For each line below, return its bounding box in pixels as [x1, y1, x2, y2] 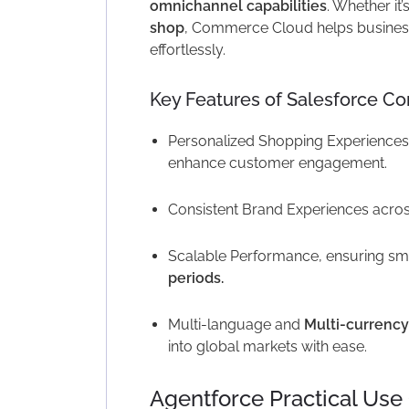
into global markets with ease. [167, 337, 367, 355]
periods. [167, 268, 224, 287]
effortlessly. [149, 40, 225, 58]
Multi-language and [167, 315, 304, 333]
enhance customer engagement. [167, 153, 387, 172]
